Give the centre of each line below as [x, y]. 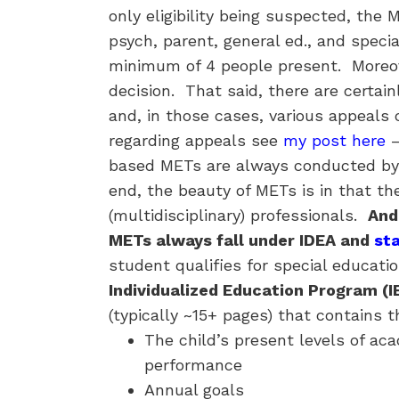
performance [193, 365]
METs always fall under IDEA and [241, 240]
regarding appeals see [196, 140]
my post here [334, 140]
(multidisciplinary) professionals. [238, 215]
